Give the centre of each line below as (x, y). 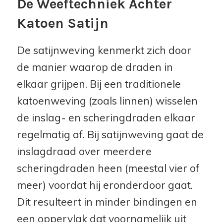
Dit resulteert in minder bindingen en (107, 201)
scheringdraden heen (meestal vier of (108, 168)
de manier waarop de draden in (95, 67)
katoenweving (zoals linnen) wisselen (107, 100)
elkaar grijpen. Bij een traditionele (99, 83)
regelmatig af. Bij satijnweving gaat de (110, 134)
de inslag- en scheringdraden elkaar (106, 117)
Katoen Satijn (62, 23)
